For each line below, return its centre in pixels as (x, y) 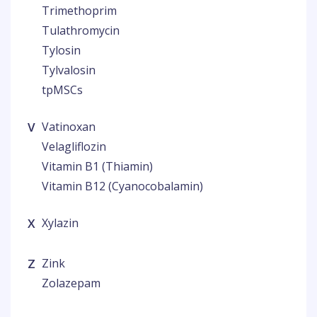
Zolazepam (71, 283)
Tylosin (61, 50)
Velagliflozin (74, 146)
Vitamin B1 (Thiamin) (97, 166)
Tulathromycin (81, 30)
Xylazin (60, 223)
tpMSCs (62, 90)
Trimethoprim (79, 11)
